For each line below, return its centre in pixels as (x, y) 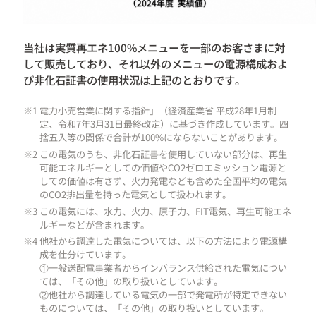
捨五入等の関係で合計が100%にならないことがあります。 (162, 138)
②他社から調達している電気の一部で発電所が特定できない (164, 295)
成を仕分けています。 (86, 255)
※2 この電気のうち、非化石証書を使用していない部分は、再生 (155, 154)
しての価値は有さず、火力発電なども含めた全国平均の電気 (164, 181)
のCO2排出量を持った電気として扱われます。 (136, 195)
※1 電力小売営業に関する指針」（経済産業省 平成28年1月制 (150, 111)
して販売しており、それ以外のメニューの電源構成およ (156, 64)
